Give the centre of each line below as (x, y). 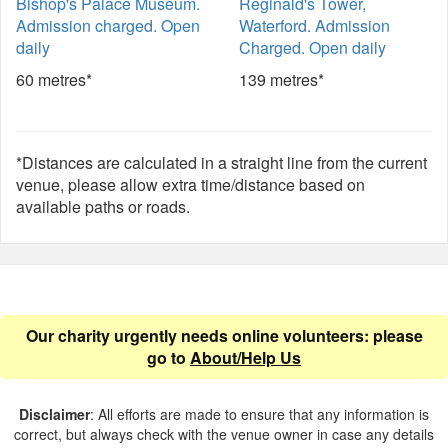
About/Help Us (245, 357)
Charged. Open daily (312, 47)
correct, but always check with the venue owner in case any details (224, 434)
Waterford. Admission (314, 25)
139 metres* (281, 79)
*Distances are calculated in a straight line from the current (221, 162)
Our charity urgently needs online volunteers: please (224, 335)
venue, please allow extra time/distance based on (190, 184)
